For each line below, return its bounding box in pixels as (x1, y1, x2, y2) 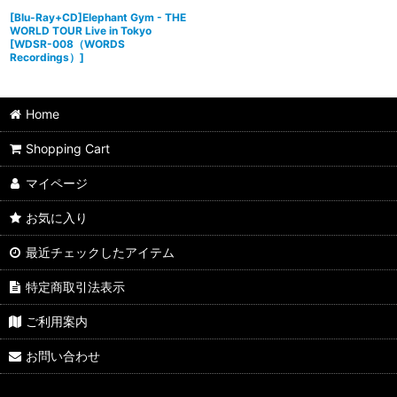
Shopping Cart (26, 141, 111, 157)
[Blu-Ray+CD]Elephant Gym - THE (10, 11, 186, 25)
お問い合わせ (26, 348, 101, 364)
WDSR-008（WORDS (14, 37, 125, 51)
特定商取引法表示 (26, 279, 126, 295)
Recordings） (10, 51, 80, 65)
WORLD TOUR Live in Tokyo (10, 24, 152, 38)
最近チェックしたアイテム (26, 245, 175, 261)
